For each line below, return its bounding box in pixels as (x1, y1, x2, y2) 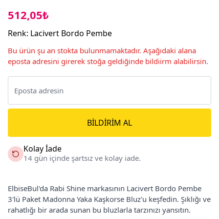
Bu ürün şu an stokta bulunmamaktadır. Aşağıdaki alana (8, 45, 196, 55)
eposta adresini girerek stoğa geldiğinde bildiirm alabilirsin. (8, 56, 208, 66)
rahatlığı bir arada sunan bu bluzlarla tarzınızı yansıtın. (8, 204, 191, 215)
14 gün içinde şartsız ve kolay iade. (23, 153, 141, 163)
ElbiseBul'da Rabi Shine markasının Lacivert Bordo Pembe (8, 183, 201, 193)
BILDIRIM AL (87, 117, 132, 128)
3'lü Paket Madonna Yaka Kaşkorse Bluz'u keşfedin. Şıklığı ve (8, 194, 211, 204)
